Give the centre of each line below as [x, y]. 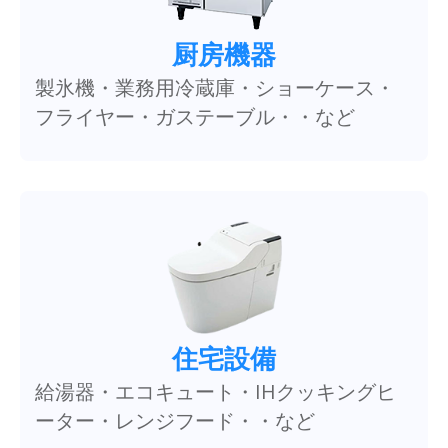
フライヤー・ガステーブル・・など [195, 116]
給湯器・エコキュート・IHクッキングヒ [215, 391]
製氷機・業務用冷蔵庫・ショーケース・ [215, 87]
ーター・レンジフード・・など [175, 420]
